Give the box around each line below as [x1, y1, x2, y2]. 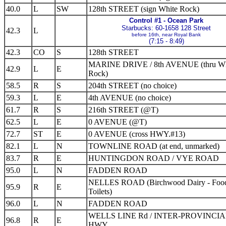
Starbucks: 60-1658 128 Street [122, 24, 211, 32]
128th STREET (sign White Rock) [88, 5, 199, 13]
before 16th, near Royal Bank [132, 32, 201, 37]
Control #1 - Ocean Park [129, 17, 203, 24]
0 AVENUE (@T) [88, 118, 147, 126]
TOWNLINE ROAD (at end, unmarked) [88, 142, 219, 150]
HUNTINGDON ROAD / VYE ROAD [88, 154, 219, 162]
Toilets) [88, 187, 112, 196]
